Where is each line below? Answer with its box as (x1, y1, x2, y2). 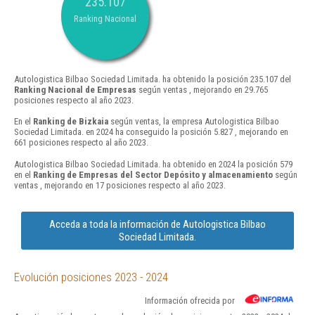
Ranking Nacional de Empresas (14, 84, 136, 96)
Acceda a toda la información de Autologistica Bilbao (49, 217, 266, 231)
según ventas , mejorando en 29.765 (136, 84, 268, 96)
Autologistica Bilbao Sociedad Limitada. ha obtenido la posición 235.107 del (14, 74, 291, 85)
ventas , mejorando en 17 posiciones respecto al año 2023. (14, 179, 226, 191)
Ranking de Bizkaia (33, 116, 108, 127)
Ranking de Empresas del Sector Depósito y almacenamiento (33, 169, 273, 180)
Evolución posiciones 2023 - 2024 (14, 269, 168, 284)
